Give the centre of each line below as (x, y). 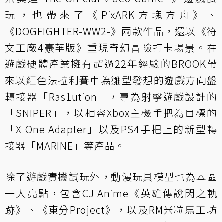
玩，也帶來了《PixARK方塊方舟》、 (111, 14)
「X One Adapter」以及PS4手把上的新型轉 (111, 129)
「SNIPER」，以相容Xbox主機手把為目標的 (111, 112)
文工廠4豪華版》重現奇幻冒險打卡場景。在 (111, 47)
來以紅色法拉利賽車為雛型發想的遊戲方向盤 (111, 80)
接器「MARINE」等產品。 (65, 145)
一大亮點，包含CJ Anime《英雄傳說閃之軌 (111, 193)
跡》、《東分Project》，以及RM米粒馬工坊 (111, 209)
